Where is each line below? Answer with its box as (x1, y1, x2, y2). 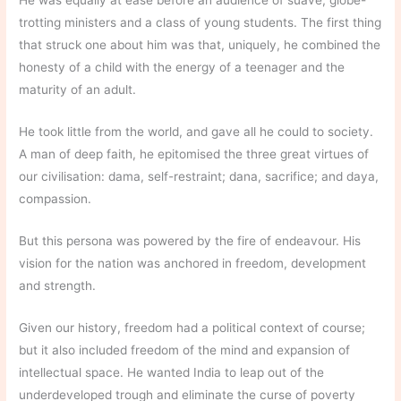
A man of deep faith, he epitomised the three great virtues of (19, 147, 370, 162)
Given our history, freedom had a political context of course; (19, 320, 366, 335)
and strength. (19, 278, 97, 294)
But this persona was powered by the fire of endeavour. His (19, 234, 362, 249)
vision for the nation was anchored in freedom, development (19, 256, 367, 271)
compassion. (19, 192, 92, 207)
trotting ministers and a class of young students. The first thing (19, 15, 382, 30)
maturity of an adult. (19, 82, 137, 98)
